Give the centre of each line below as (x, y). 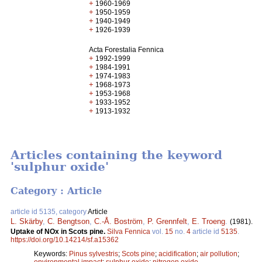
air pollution (219, 254)
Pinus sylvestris (94, 254)
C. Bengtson (68, 221)
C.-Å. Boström (118, 221)
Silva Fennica (129, 231)
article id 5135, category (49, 211)
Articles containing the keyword (116, 155)
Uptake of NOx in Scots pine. (59, 231)
